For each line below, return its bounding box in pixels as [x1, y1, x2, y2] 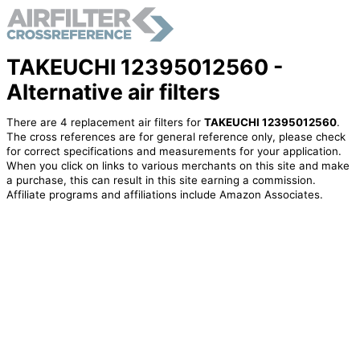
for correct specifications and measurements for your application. [6, 145, 342, 158]
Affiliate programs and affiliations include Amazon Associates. [6, 188, 323, 202]
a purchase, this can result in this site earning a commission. [6, 174, 316, 187]
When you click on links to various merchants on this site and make [6, 159, 350, 173]
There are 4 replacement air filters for [6, 116, 204, 129]
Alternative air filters [6, 78, 220, 104]
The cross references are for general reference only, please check [6, 130, 346, 144]
